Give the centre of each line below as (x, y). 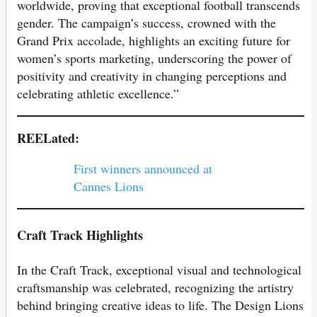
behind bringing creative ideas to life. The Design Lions (160, 305)
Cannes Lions (109, 186)
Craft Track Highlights (80, 235)
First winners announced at (143, 169)
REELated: (48, 138)
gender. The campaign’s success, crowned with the (146, 23)
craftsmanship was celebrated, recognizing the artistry (155, 288)
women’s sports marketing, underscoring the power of (154, 58)
